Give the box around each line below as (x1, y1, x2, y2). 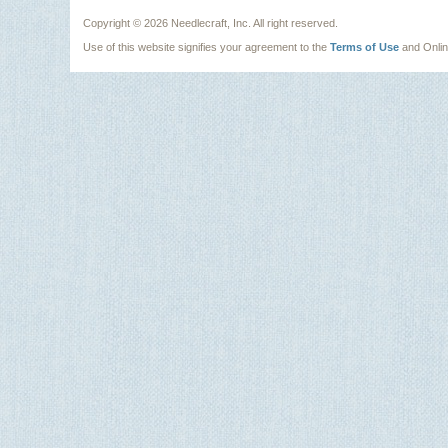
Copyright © (83, 17, 144, 29)
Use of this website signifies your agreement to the (83, 41, 330, 53)
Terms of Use (330, 41, 399, 53)
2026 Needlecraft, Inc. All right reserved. (144, 17, 338, 29)
